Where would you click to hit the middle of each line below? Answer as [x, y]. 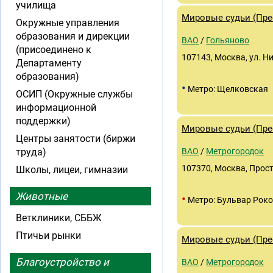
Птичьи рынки [48, 236]
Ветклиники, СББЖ [59, 218]
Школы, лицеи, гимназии [72, 170]
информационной [56, 108]
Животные [42, 196]
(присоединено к [54, 50]
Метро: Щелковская [227, 89]
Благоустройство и [62, 262]
